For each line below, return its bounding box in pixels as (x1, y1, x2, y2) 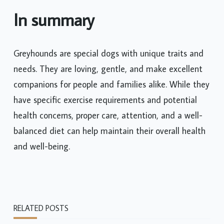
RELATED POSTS (13, 202, 68, 213)
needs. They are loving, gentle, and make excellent (13, 62, 202, 74)
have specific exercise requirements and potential (13, 93, 197, 105)
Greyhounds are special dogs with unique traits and (13, 47, 203, 59)
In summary (13, 8, 94, 31)
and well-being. (13, 140, 70, 152)
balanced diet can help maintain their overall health (13, 124, 205, 136)
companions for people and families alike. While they (13, 78, 209, 90)
